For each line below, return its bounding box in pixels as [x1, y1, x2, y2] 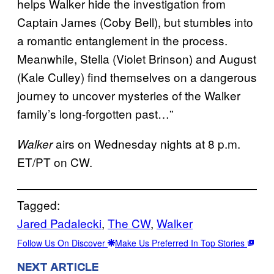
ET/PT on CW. [17, 154, 92, 170]
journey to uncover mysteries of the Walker [17, 87, 240, 103]
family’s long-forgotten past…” [17, 105, 173, 122]
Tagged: [17, 196, 60, 213]
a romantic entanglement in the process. [17, 32, 228, 48]
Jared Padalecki [17, 215, 102, 231]
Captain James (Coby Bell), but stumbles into [17, 13, 253, 30]
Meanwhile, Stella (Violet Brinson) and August [17, 50, 256, 67]
